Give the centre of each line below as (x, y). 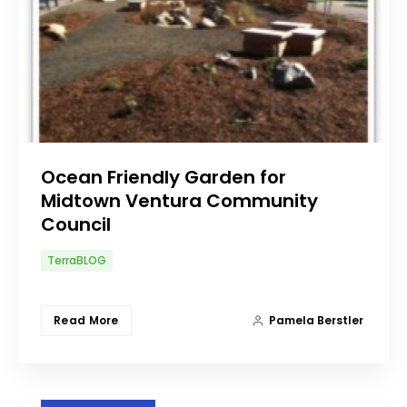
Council (76, 224)
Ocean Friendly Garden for (164, 177)
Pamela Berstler (316, 320)
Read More (86, 320)
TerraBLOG (77, 260)
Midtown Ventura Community (179, 200)
